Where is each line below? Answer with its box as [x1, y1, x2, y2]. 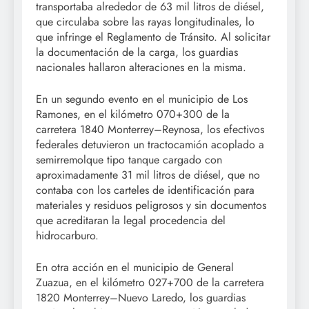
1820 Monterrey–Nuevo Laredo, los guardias [36, 289, 246, 306]
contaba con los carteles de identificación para [36, 181, 255, 198]
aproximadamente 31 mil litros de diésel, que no [36, 166, 260, 183]
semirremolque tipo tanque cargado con [36, 151, 222, 168]
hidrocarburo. [36, 227, 99, 243]
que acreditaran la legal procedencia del [36, 212, 226, 228]
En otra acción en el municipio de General [36, 259, 234, 275]
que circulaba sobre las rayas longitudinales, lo [36, 13, 255, 30]
